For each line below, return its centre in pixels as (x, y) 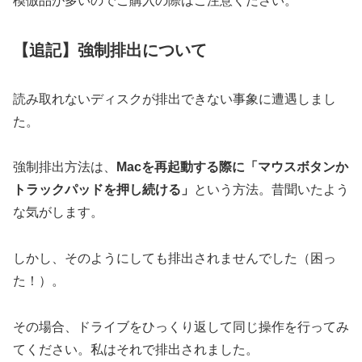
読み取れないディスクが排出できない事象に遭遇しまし (175, 99)
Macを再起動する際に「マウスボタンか (232, 167)
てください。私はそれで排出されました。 (136, 349)
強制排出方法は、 (65, 167)
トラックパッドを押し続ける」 (103, 190)
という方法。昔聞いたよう (271, 190)
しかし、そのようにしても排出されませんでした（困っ (175, 259)
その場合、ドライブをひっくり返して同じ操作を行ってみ (181, 326)
